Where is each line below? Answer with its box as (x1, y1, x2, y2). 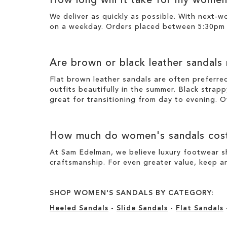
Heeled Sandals (50, 204, 108, 212)
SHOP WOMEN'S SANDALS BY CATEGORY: (50, 189, 214, 197)
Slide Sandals (117, 204, 168, 212)
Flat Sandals (176, 204, 223, 212)
